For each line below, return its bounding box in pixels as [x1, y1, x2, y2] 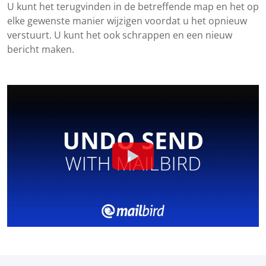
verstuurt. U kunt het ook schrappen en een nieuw [7, 28, 232, 42]
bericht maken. [7, 43, 74, 56]
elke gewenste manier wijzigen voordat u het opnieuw [7, 14, 247, 28]
